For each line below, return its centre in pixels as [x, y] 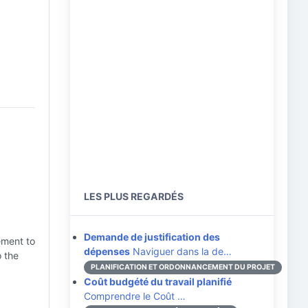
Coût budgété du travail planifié [158, 282]
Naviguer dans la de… [181, 251]
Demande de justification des [152, 237]
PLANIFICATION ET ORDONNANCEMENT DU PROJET [183, 267]
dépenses [107, 251]
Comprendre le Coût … [135, 296]
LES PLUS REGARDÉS [134, 196]
